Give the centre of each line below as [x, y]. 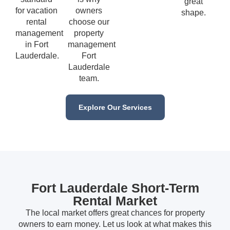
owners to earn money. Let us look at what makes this [115, 224]
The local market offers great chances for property [115, 213]
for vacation [36, 11]
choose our [89, 22]
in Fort [36, 45]
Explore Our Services [115, 108]
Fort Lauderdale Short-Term [115, 188]
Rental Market [115, 201]
